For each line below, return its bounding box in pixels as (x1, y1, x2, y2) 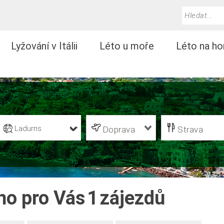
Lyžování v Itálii (11, 39, 77, 52)
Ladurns (14, 124, 41, 133)
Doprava (102, 124, 135, 134)
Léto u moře (99, 39, 154, 52)
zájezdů (100, 187, 165, 209)
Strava (177, 124, 203, 134)
